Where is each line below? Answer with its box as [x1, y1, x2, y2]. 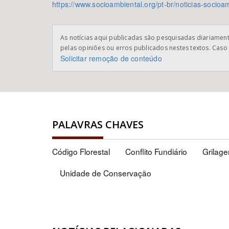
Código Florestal [52, 146, 110, 157]
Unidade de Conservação [60, 167, 151, 178]
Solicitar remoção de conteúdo [60, 53, 162, 63]
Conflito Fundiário [125, 146, 187, 157]
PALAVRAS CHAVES [52, 118, 144, 131]
